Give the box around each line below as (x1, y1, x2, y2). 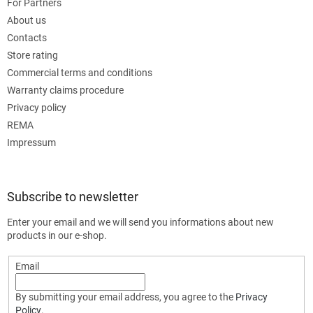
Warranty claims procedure (7, 84, 124, 96)
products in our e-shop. (7, 229, 107, 241)
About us (7, 14, 46, 26)
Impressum (7, 136, 56, 148)
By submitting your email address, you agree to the (15, 291, 235, 303)
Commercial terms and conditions (7, 66, 152, 78)
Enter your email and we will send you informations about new (7, 216, 274, 228)
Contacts (7, 31, 47, 43)
